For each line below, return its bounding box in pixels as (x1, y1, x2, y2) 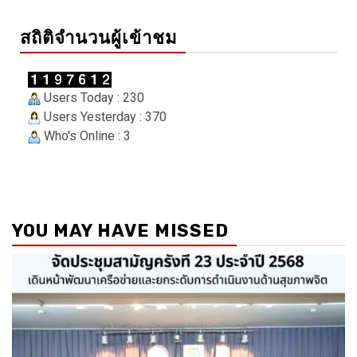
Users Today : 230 (41, 90, 144, 106)
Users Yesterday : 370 (41, 109, 167, 125)
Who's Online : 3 (41, 128, 131, 144)
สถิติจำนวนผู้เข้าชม (20, 27, 178, 49)
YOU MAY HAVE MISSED (12, 220, 229, 242)
